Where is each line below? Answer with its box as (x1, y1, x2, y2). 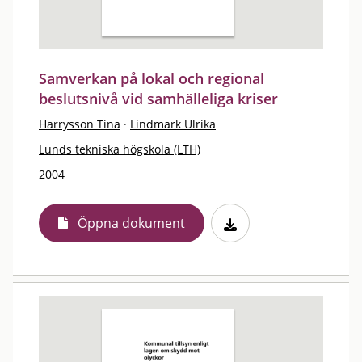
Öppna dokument (78, 214, 185, 232)
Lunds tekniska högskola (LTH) (39, 141, 200, 157)
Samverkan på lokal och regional (39, 69, 264, 88)
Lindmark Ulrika (130, 116, 216, 132)
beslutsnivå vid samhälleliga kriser (39, 89, 278, 108)
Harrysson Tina (39, 116, 120, 132)
